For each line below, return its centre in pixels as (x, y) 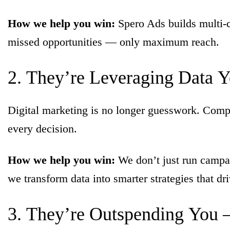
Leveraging (134, 77)
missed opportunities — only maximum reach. (113, 42)
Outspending (139, 214)
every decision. (42, 128)
